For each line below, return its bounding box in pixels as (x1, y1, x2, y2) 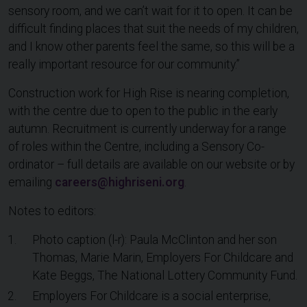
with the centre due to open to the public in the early (8, 104, 278, 119)
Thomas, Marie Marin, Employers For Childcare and (32, 251, 294, 265)
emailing (8, 175, 55, 190)
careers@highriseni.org (55, 175, 184, 190)
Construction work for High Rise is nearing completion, (8, 86, 289, 101)
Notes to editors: (8, 204, 96, 219)
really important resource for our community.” (8, 58, 240, 72)
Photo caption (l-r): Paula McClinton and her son (32, 233, 278, 247)
